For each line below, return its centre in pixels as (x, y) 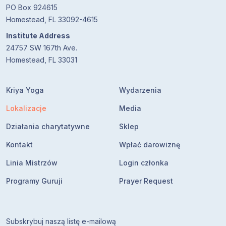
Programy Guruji (34, 181)
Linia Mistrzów (32, 163)
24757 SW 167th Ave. (42, 48)
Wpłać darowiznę (150, 145)
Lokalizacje (26, 108)
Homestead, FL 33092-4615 (52, 19)
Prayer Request (146, 181)
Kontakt (19, 145)
